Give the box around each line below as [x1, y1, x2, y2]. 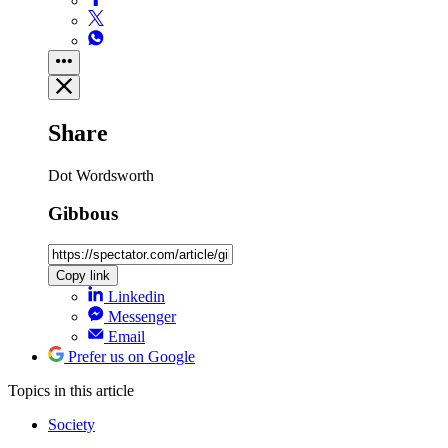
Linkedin [108, 287, 165, 305]
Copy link [56, 267, 110, 283]
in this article [54, 381, 134, 399]
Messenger [108, 307, 176, 325]
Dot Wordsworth [48, 166, 154, 184]
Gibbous [48, 203, 118, 225]
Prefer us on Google [68, 347, 195, 365]
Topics [8, 381, 54, 399]
